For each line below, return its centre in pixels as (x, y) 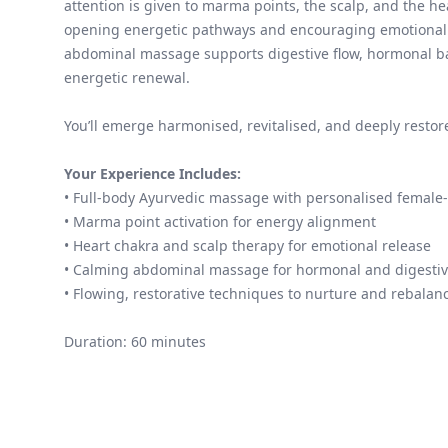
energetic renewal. (127, 78)
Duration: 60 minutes (135, 342)
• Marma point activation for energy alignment (220, 222)
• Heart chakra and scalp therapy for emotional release (247, 246)
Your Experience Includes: (152, 174)
